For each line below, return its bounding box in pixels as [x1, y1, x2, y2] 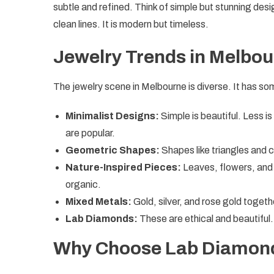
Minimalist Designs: [65, 110, 159, 121]
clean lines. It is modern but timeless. [53, 18, 209, 29]
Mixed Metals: [65, 196, 131, 207]
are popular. [65, 127, 115, 138]
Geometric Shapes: [65, 144, 160, 155]
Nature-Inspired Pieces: [65, 161, 181, 172]
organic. [65, 179, 101, 190]
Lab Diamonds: [65, 213, 138, 224]
